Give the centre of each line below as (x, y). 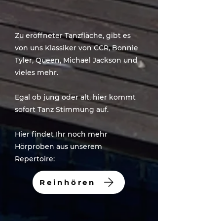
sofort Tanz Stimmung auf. (62, 110)
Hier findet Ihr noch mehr (61, 134)
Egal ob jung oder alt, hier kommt (75, 97)
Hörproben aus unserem (58, 147)
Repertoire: (35, 159)
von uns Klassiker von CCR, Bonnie (76, 48)
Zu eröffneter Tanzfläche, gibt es (73, 36)
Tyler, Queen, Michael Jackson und (76, 60)
